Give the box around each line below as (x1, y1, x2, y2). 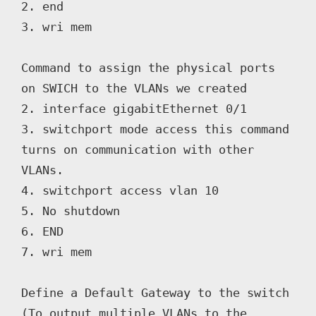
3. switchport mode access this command (21, 121, 289, 136)
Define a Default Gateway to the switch (21, 285, 289, 300)
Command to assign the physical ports (21, 60, 275, 75)
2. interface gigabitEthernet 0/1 (21, 101, 247, 116)
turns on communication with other (21, 142, 254, 157)
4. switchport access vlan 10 (21, 183, 219, 197)
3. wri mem (21, 19, 92, 34)
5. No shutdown (21, 203, 120, 218)
